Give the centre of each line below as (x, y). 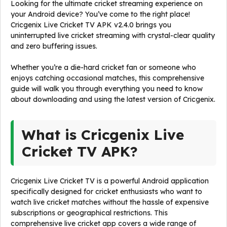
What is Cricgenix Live (103, 135)
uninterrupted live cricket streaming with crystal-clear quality (113, 35)
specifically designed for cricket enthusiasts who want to (106, 192)
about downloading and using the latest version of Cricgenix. (113, 99)
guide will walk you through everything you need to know (107, 89)
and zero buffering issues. (54, 46)
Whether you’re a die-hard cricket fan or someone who (103, 67)
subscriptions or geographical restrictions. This (89, 213)
